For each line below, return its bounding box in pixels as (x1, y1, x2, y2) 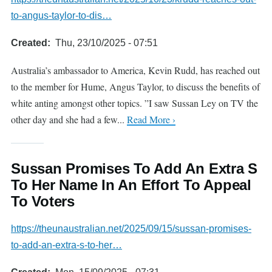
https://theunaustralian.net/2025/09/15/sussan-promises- (11, 223, 251, 234)
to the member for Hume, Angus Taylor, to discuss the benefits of (11, 80, 260, 93)
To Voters (11, 193, 75, 209)
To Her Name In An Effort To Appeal (11, 177, 251, 193)
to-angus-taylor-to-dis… (11, 10, 112, 21)
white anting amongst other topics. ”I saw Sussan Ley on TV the (11, 97, 258, 109)
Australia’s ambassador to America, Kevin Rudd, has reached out (11, 64, 260, 76)
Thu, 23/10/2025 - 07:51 (55, 38, 158, 48)
